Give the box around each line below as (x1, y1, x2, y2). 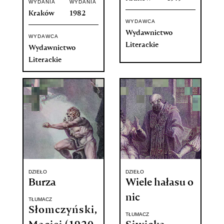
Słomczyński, (28, 205, 97, 216)
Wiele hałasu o (125, 178, 193, 188)
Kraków (28, 10, 54, 17)
